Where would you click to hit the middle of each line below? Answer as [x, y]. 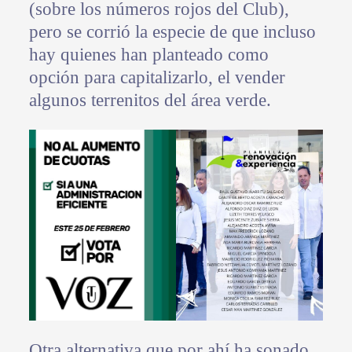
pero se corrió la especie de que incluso [172, 32]
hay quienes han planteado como [148, 55]
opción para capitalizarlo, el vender [157, 78]
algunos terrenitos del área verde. [150, 101]
